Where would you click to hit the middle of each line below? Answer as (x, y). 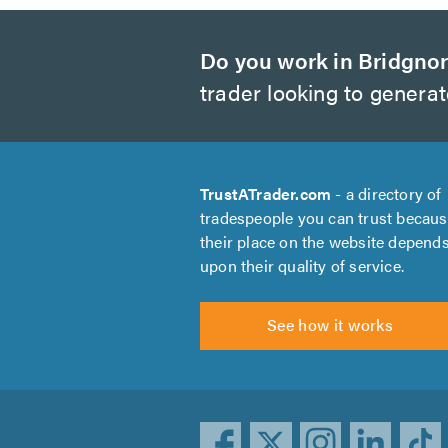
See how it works (330, 324)
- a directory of (386, 193)
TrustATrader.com (266, 193)
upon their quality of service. (302, 265)
